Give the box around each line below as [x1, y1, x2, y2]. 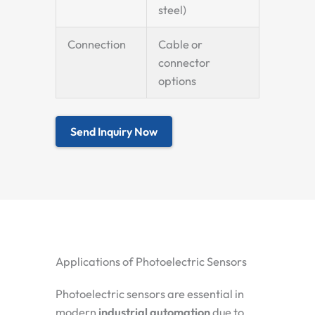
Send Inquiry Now [70, 124, 157, 139]
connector [158, 56, 211, 70]
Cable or [158, 37, 203, 52]
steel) [158, 3, 187, 18]
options [158, 74, 197, 89]
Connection [67, 37, 127, 52]
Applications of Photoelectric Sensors [56, 255, 247, 269]
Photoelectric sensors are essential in [56, 287, 244, 302]
